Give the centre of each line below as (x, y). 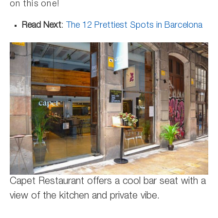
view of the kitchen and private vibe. (85, 197)
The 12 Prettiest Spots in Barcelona (134, 26)
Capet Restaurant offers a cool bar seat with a (108, 182)
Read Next (42, 26)
